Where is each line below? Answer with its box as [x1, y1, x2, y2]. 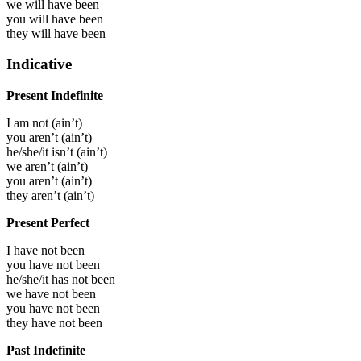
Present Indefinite [6, 89, 103, 103]
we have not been [6, 287, 96, 301]
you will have [6, 11, 79, 26]
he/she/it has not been [6, 272, 115, 287]
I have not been [6, 243, 85, 258]
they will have [6, 26, 81, 40]
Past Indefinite [6, 343, 85, 358]
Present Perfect [6, 216, 89, 230]
